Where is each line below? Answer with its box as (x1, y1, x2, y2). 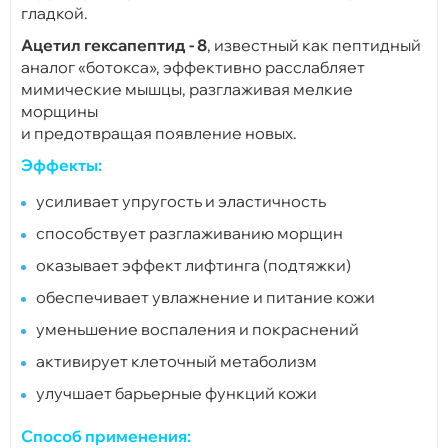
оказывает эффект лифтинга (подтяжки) (36, 254, 351, 275)
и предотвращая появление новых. (21, 122, 297, 143)
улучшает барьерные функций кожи (36, 382, 317, 403)
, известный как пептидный (207, 34, 421, 55)
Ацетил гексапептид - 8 (21, 34, 207, 55)
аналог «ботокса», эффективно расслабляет (21, 56, 365, 77)
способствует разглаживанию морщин (36, 222, 343, 243)
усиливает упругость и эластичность (36, 190, 326, 211)
